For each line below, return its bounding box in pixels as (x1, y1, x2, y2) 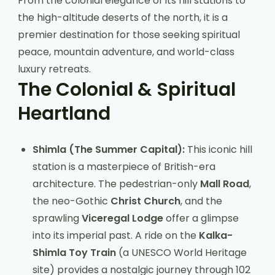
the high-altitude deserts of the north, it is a (18, 10, 228, 25)
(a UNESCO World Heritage (116, 245, 247, 260)
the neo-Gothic (33, 193, 110, 208)
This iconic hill (185, 142, 252, 157)
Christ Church (110, 193, 180, 208)
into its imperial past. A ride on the (33, 228, 199, 242)
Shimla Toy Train (33, 245, 116, 260)
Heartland (18, 100, 110, 126)
